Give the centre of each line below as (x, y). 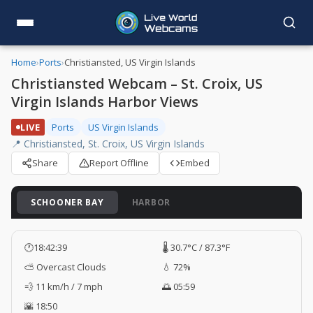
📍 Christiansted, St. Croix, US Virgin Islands (108, 144)
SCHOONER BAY (67, 202)
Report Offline (119, 163)
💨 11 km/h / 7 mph (64, 286)
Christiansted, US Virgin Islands (130, 62)
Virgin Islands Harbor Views (105, 102)
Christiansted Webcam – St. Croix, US (137, 83)
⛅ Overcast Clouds (65, 267)
